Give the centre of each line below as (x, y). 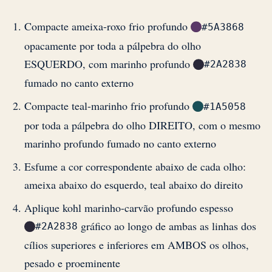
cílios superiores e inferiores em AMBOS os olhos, (137, 245)
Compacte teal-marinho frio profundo (108, 106)
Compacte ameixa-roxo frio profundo (107, 26)
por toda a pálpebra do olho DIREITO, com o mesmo (142, 125)
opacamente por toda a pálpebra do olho (113, 45)
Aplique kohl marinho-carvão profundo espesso (129, 207)
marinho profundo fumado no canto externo (120, 143)
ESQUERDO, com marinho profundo (109, 63)
